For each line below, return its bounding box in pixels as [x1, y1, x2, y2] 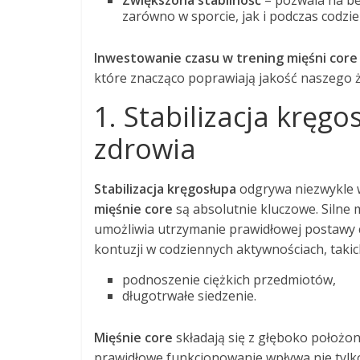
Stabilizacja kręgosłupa [94, 179, 236, 198]
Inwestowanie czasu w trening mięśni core [94, 48, 358, 67]
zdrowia [94, 129, 196, 167]
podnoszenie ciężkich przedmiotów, [122, 270, 336, 288]
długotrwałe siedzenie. [122, 286, 256, 305]
